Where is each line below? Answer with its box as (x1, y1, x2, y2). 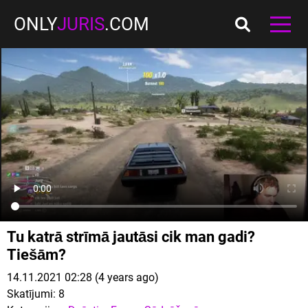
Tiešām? (7, 246, 66, 263)
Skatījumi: (7, 287, 56, 300)
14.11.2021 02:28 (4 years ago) (7, 271, 159, 284)
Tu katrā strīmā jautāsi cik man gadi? (7, 228, 255, 245)
